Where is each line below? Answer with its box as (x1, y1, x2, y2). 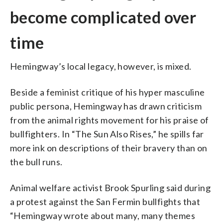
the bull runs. (10, 156, 63, 167)
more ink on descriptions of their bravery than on (10, 142, 208, 153)
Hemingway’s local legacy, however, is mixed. (10, 60, 192, 72)
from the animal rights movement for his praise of (10, 114, 209, 125)
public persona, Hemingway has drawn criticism (10, 100, 202, 111)
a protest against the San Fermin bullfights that (10, 196, 201, 207)
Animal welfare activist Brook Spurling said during (10, 182, 211, 193)
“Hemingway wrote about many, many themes (10, 210, 195, 221)
